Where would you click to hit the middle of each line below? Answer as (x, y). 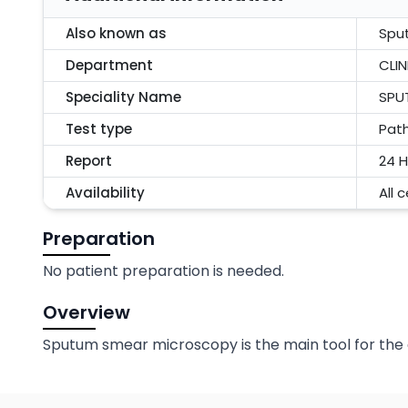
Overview (87, 312)
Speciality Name (123, 97)
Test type (99, 129)
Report (89, 161)
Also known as (116, 33)
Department (109, 65)
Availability (105, 193)
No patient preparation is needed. (163, 271)
